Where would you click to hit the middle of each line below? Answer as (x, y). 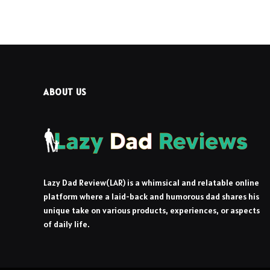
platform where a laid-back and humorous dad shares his (151, 197)
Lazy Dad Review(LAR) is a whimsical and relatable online (151, 183)
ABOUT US (65, 92)
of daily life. (67, 224)
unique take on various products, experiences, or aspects (152, 211)
